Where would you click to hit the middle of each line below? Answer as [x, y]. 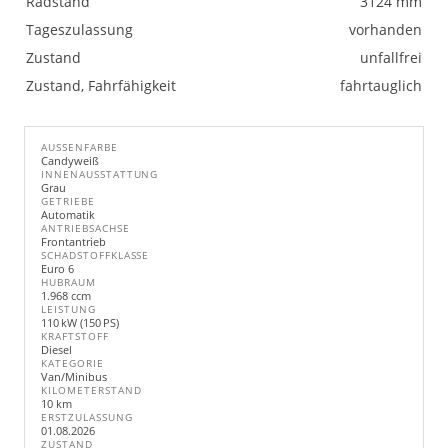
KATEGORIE [72, 363]
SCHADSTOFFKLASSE [95, 255]
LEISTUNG [68, 309]
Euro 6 [57, 268]
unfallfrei [391, 57]
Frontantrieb [73, 241]
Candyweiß [70, 160]
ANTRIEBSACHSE [85, 228]
